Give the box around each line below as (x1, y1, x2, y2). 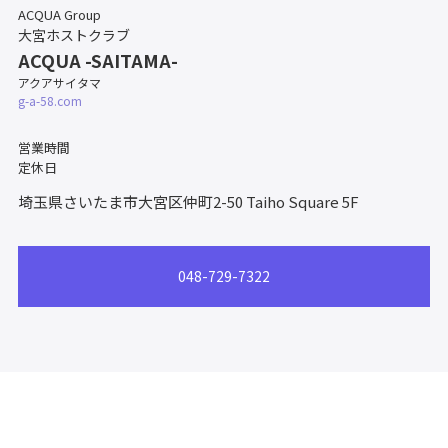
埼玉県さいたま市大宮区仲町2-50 (17, 191, 246, 212)
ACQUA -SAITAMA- (17, 47, 178, 73)
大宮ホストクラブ (17, 25, 130, 45)
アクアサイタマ (17, 74, 101, 91)
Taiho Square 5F (245, 191, 359, 212)
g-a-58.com (17, 92, 82, 109)
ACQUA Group (17, 5, 101, 24)
